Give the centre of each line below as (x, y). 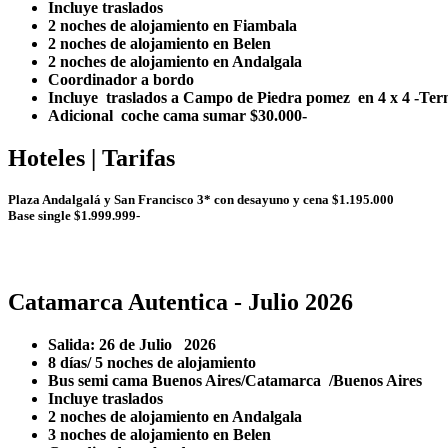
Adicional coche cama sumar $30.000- (177, 116)
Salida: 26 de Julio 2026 (132, 344)
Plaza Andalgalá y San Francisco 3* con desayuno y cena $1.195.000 (201, 199)
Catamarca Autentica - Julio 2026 (180, 301)
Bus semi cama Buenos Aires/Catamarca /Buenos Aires (237, 380)
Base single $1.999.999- (74, 215)
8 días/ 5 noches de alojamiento (154, 362)
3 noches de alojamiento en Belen (159, 434)
